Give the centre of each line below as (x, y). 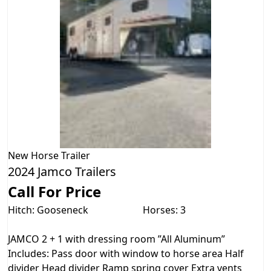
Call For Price (54, 192)
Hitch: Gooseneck (48, 210)
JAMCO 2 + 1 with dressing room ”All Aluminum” (116, 239)
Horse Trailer (60, 156)
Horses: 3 (164, 210)
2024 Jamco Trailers (62, 172)
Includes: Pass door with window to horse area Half (126, 254)
